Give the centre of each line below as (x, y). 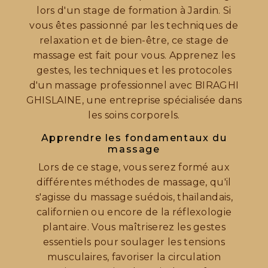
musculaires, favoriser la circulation (134, 257)
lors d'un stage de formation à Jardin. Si (134, 11)
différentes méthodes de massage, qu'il (134, 182)
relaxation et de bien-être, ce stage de (134, 41)
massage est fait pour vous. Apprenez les (134, 56)
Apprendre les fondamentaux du (134, 138)
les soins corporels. (134, 115)
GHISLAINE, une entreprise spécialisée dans (134, 100)
